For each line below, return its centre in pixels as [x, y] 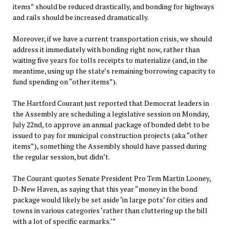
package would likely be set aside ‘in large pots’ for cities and [110, 200]
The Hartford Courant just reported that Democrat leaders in [111, 103]
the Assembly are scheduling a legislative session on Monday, [111, 114]
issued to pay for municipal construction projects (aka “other [110, 135]
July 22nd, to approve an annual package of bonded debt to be [111, 125]
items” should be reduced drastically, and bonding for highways [113, 7]
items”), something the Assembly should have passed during [109, 146]
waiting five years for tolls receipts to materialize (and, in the [110, 60]
